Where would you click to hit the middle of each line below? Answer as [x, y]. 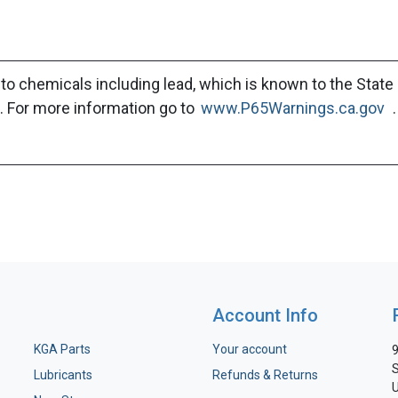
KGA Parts [62, 349]
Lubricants [63, 375]
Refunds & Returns [265, 375]
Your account [250, 349]
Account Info [265, 315]
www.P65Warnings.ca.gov [292, 108]
